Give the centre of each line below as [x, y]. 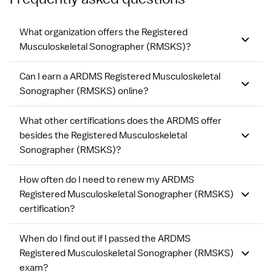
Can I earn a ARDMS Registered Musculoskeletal [120, 76]
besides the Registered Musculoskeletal [103, 135]
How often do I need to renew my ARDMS [107, 180]
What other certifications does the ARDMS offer [121, 121]
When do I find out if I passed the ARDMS [105, 239]
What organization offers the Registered [104, 32]
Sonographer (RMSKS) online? [84, 91]
